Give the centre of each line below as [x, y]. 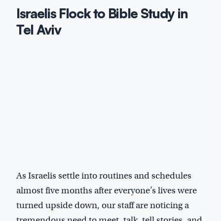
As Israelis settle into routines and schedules [104, 175]
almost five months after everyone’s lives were [107, 190]
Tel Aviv [39, 30]
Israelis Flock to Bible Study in [102, 13]
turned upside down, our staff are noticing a [103, 205]
